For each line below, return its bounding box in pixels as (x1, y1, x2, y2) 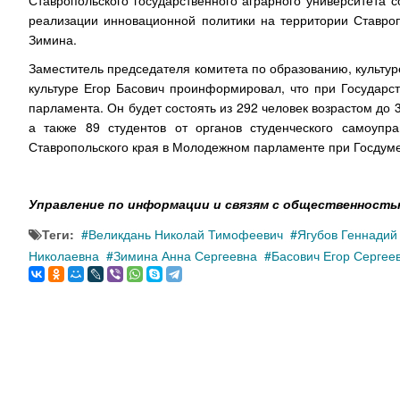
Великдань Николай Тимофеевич (88, 225, 283, 243)
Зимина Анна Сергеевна (113, 246, 257, 264)
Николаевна (29, 246, 99, 264)
